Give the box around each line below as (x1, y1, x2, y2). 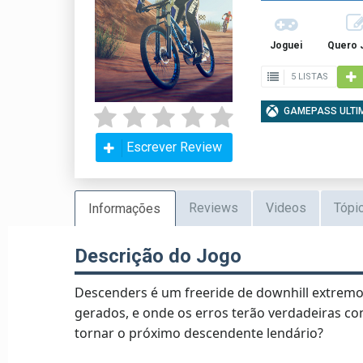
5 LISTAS (288, 71, 328, 83)
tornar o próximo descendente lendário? (75, 323, 323, 342)
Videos (266, 199, 306, 216)
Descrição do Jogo (75, 244, 241, 267)
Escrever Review (126, 139, 222, 156)
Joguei (269, 39, 302, 51)
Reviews (189, 199, 238, 216)
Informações (88, 200, 160, 216)
